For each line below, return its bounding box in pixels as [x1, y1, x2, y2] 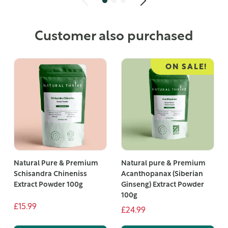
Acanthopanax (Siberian [121, 170, 203, 178]
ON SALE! [165, 64, 208, 72]
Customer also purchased [35, 30, 193, 44]
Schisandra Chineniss [13, 170, 87, 178]
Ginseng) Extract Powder [121, 181, 204, 189]
